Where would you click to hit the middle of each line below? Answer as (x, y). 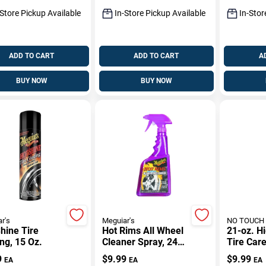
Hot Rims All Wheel (142, 230)
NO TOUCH (246, 220)
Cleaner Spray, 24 (140, 242)
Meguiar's (118, 220)
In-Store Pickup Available (160, 13)
